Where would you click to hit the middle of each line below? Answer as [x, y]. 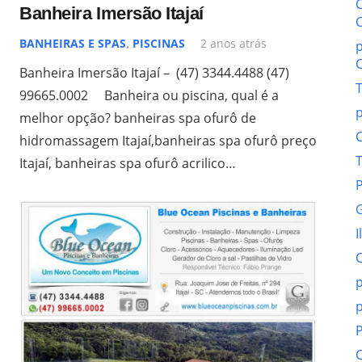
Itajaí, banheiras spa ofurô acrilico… [128, 163]
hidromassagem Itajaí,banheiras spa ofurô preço [168, 140]
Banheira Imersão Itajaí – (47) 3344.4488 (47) [154, 72]
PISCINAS [159, 43]
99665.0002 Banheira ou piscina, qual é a [149, 95]
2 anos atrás [234, 43]
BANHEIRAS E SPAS [73, 43]
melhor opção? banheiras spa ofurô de [138, 118]
